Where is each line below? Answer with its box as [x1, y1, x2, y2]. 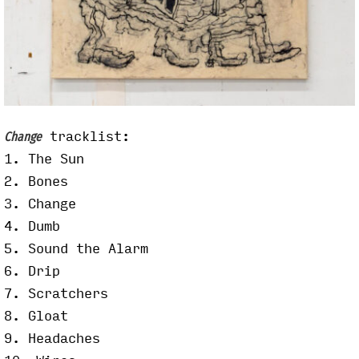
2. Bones [4, 173, 68, 189]
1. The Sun [4, 151, 84, 167]
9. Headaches [4, 330, 100, 346]
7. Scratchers [4, 285, 108, 301]
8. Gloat [4, 308, 68, 324]
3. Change [4, 196, 76, 212]
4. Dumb [4, 218, 60, 234]
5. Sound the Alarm [4, 240, 148, 256]
